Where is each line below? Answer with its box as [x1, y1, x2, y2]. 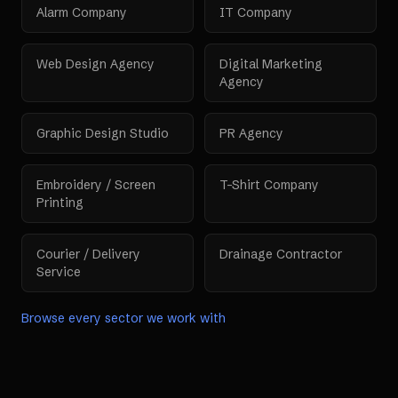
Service [36, 264, 81, 280]
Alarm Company [36, 4, 127, 20]
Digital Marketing [219, 56, 322, 72]
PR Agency [219, 125, 283, 141]
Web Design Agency [36, 56, 155, 72]
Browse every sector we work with [21, 310, 226, 326]
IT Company [219, 4, 292, 20]
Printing [36, 195, 84, 211]
